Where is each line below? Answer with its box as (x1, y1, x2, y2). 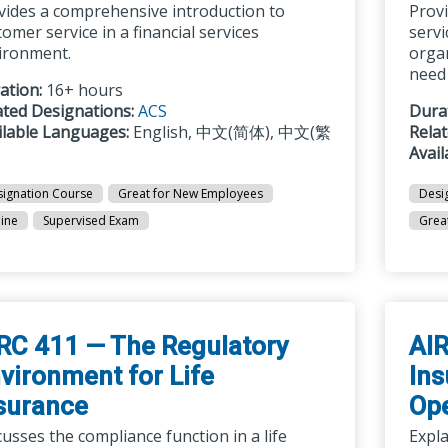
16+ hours (41, 79, 123, 101)
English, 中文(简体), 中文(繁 (128, 121, 331, 143)
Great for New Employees (117, 185, 263, 202)
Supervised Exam (42, 212, 139, 229)
